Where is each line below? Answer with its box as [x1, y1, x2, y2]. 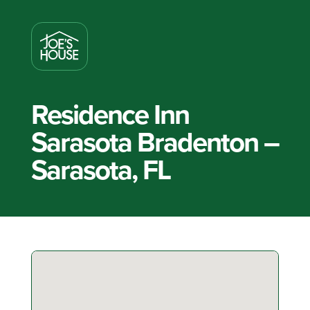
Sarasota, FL [30, 149, 170, 190]
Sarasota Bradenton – [30, 122, 279, 163]
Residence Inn [30, 94, 189, 135]
